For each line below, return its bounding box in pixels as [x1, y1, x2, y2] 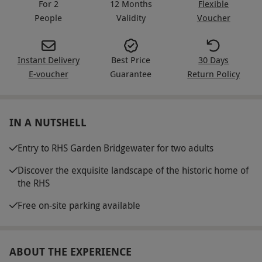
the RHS [18, 176, 50, 189]
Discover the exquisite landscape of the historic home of [18, 163, 249, 177]
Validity [116, 11, 146, 23]
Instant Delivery [17, 53, 80, 65]
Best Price [111, 53, 151, 65]
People [35, 11, 63, 23]
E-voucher [28, 67, 68, 80]
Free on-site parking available [18, 198, 140, 212]
